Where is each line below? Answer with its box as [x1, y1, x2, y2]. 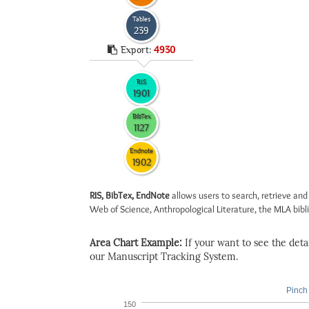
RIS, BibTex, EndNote [90, 189, 170, 201]
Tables [132, 14, 150, 23]
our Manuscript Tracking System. [90, 251, 238, 263]
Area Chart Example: [90, 237, 185, 249]
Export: [121, 44, 154, 55]
